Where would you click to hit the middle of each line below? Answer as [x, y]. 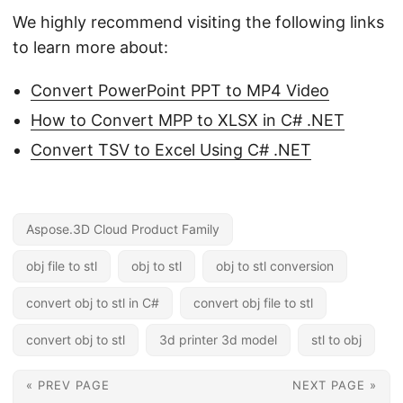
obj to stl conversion [275, 265]
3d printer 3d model [218, 339]
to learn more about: [90, 47]
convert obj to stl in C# [93, 302]
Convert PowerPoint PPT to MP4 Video [180, 90]
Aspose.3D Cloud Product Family [123, 228]
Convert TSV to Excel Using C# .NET [171, 149]
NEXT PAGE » [335, 385]
